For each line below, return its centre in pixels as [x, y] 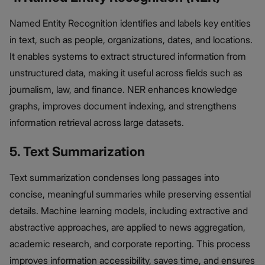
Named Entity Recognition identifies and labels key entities [130, 23]
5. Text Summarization [77, 152]
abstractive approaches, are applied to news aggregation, [127, 227]
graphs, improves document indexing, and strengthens [123, 106]
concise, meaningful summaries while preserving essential [130, 194]
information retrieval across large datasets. [97, 123]
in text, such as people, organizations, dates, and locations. [131, 40]
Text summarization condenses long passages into [114, 178]
